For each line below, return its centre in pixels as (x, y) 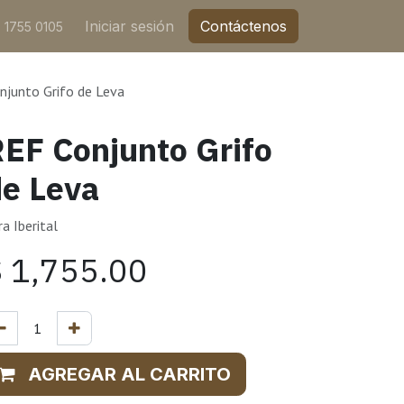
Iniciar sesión (129, 26)
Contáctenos (243, 26)
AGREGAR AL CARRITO (129, 374)
